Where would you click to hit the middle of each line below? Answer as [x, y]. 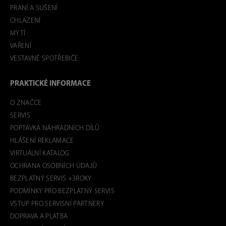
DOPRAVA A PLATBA [39, 217]
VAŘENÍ [21, 46]
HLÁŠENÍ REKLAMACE [42, 141]
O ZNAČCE [26, 103]
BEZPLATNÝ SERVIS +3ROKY [51, 179]
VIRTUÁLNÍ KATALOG [40, 154]
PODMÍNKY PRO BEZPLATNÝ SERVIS [62, 192]
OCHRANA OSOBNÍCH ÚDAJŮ [54, 166]
